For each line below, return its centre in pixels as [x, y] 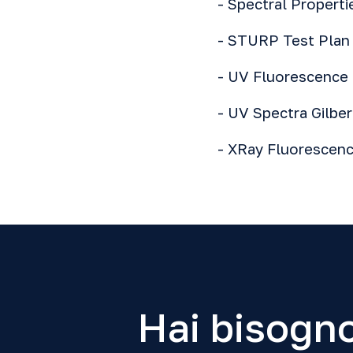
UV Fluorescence [288, 76]
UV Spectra [268, 113]
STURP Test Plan [289, 40]
